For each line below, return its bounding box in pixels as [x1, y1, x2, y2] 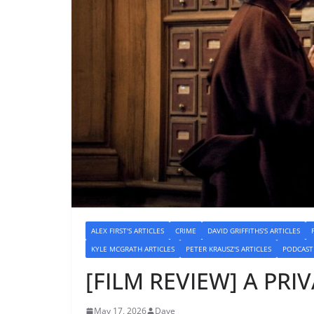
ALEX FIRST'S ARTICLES [91, 226, 164, 236]
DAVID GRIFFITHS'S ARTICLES [207, 226, 300, 236]
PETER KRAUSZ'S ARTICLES [186, 244, 271, 254]
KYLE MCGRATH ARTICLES [91, 244, 175, 254]
